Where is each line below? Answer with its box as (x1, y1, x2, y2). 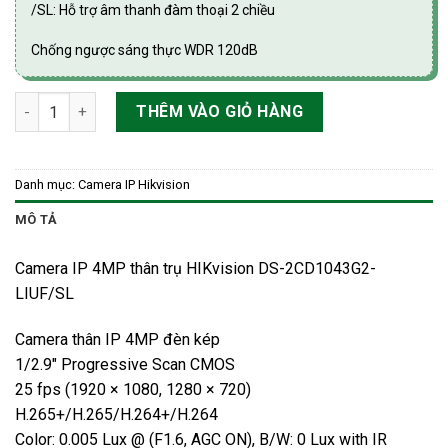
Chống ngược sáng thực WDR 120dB (31, 42, 258, 59)
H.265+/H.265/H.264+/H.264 (15, 405, 218, 425)
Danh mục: (15, 177, 78, 193)
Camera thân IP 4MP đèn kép (15, 330, 220, 350)
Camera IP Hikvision (78, 177, 190, 193)
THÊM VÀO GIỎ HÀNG (136, 102, 304, 122)
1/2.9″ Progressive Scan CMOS (15, 355, 235, 375)
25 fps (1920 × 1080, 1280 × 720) (15, 380, 251, 400)
